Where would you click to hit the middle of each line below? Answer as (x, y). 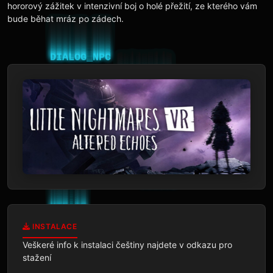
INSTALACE (54, 226)
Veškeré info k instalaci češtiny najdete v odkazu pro (127, 244)
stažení (37, 257)
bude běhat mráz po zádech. (66, 19)
